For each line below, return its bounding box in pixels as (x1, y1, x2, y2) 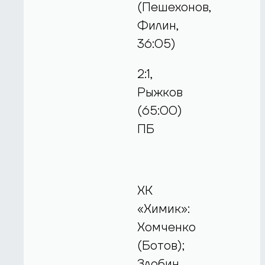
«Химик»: (137, 201, 190, 217)
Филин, (137, 17, 179, 34)
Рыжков (137, 85, 183, 101)
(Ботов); (137, 237, 185, 254)
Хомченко (137, 219, 196, 235)
